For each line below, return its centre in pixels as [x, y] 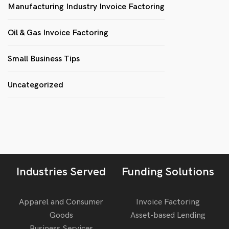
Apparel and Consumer [61, 202]
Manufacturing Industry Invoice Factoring [86, 7]
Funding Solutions [168, 172]
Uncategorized [36, 85]
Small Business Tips [44, 59]
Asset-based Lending [168, 215]
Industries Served [61, 172]
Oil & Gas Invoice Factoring [58, 33]
